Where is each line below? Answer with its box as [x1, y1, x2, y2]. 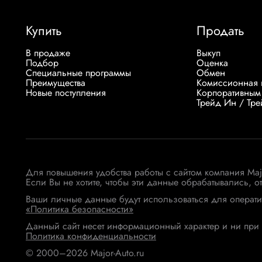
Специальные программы [26, 65, 131, 80]
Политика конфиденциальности [26, 229, 156, 243]
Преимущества [26, 75, 85, 89]
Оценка [196, 56, 228, 70]
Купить [26, 20, 62, 40]
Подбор [26, 56, 58, 70]
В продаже [26, 46, 70, 60]
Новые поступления [26, 85, 106, 99]
